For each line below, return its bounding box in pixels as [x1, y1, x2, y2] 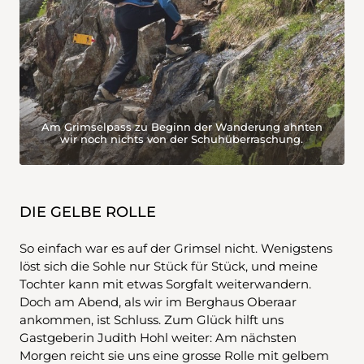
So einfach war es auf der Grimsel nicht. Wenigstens [19, 240, 332, 256]
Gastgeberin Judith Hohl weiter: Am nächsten [19, 329, 297, 345]
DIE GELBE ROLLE [19, 202, 156, 220]
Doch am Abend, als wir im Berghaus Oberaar [19, 293, 297, 310]
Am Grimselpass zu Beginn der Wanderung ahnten [41, 119, 323, 133]
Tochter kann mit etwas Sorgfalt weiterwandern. [19, 275, 311, 292]
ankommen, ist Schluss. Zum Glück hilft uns [19, 311, 284, 327]
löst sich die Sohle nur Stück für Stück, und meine [19, 258, 318, 274]
